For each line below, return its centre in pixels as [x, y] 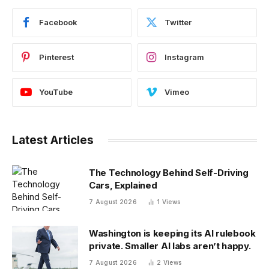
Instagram [184, 57]
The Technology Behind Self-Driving [169, 172]
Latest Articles [53, 140]
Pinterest [56, 57]
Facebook [58, 23]
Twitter [178, 23]
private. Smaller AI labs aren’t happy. [170, 246]
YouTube [56, 92]
